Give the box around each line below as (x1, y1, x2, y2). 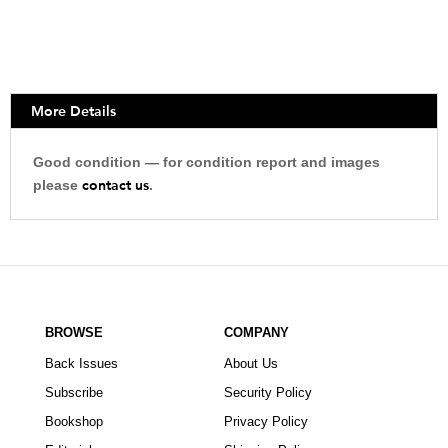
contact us (82, 175, 149, 194)
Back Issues (44, 355, 118, 371)
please (33, 176, 82, 193)
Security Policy (223, 384, 312, 400)
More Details (31, 101, 116, 120)
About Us (223, 355, 278, 371)
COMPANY (223, 324, 289, 340)
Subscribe (44, 384, 103, 400)
